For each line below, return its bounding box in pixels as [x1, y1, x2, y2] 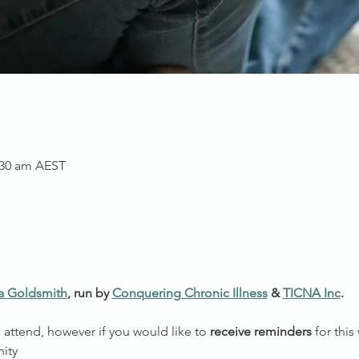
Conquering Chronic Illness [111, 285, 268, 301]
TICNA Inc [282, 285, 341, 301]
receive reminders [209, 324, 312, 340]
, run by [67, 285, 112, 301]
